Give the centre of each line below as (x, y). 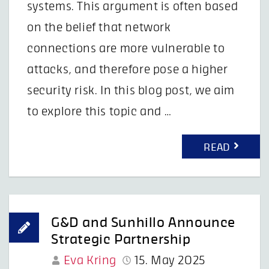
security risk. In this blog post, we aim (131, 90)
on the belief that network (99, 27)
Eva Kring (90, 260)
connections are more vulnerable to (126, 48)
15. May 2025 (170, 260)
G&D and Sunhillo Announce (144, 222)
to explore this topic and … (99, 111)
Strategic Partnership (121, 239)
